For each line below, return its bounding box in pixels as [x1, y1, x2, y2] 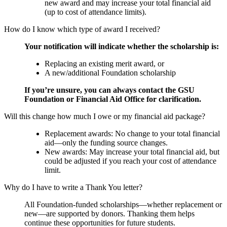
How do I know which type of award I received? [4, 25, 160, 34]
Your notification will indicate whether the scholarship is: [24, 42, 219, 51]
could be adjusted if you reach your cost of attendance [45, 157, 216, 166]
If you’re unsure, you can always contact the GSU [24, 86, 195, 95]
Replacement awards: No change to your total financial [45, 129, 220, 138]
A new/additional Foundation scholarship [45, 68, 176, 78]
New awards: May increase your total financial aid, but [45, 147, 219, 157]
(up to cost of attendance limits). [45, 8, 146, 17]
